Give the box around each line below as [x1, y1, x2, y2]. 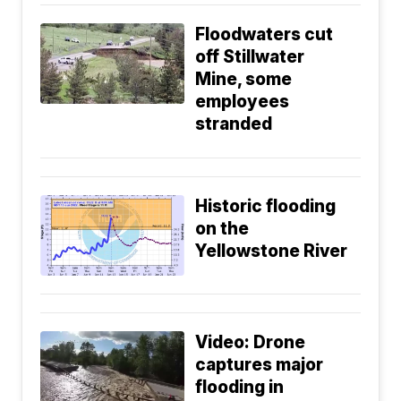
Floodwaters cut [195, 24, 334, 46]
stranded [195, 114, 273, 135]
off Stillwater [195, 47, 305, 68]
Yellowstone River [195, 241, 348, 262]
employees [195, 91, 290, 113]
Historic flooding [195, 196, 337, 218]
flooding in [195, 377, 285, 398]
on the [195, 218, 250, 240]
